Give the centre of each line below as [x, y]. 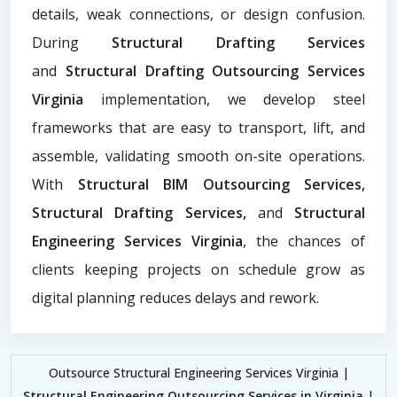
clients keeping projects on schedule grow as [198, 269]
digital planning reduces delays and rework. [175, 297]
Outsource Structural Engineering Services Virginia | [198, 372]
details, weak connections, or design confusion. [198, 14]
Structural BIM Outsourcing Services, [221, 184]
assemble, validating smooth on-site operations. [198, 156]
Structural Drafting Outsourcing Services [211, 70]
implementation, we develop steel [233, 99]
